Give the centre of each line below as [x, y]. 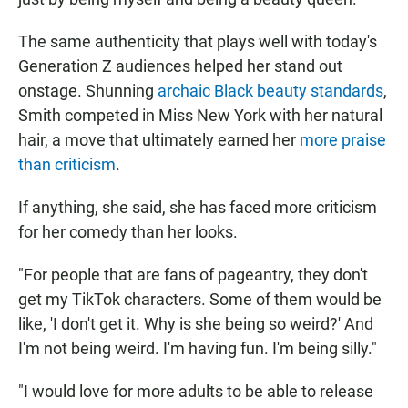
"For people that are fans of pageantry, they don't [193, 275]
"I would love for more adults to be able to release [196, 392]
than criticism [67, 165]
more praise [343, 140]
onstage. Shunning [88, 91]
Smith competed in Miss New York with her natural [200, 116]
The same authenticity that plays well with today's [198, 42]
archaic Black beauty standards [270, 91]
